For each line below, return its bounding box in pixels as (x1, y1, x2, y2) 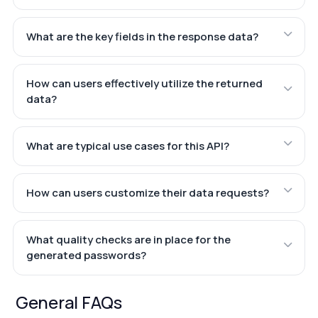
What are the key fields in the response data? (26, 28, 258, 44)
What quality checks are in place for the (26, 231, 231, 247)
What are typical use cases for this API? (26, 138, 229, 153)
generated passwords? (26, 247, 146, 263)
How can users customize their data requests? (26, 185, 269, 200)
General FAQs (15, 290, 122, 314)
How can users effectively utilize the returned (26, 75, 263, 91)
